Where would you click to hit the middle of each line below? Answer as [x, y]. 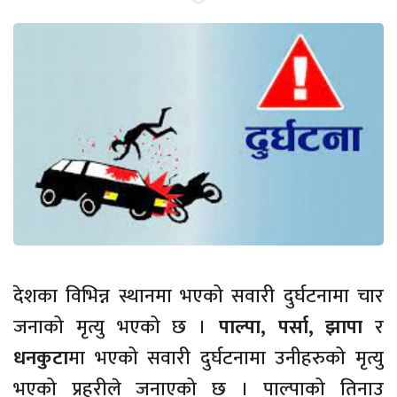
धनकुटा [41, 358]
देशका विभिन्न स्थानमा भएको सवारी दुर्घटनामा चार [198, 296]
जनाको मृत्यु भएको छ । [116, 327]
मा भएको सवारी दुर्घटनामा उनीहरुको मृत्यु [226, 358]
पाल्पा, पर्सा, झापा [291, 327]
